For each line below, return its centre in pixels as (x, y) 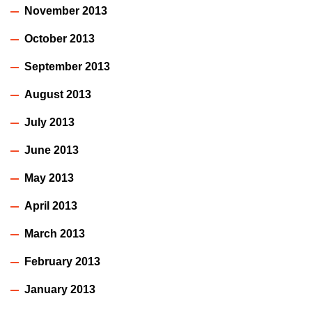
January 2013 (60, 289)
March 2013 (55, 233)
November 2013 (66, 10)
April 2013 (51, 205)
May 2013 (49, 178)
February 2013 (62, 261)
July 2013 (49, 122)
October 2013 (60, 38)
